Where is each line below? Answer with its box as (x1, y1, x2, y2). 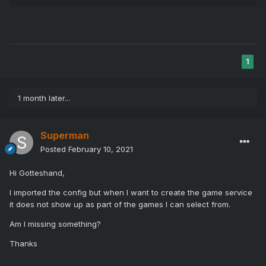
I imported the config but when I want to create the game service (9, 188, 252, 198)
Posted (40, 144, 68, 154)
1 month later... (18, 93, 70, 103)
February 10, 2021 (68, 144, 133, 154)
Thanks (9, 239, 37, 249)
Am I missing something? (9, 219, 101, 229)
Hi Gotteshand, (9, 168, 65, 178)
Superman (40, 129, 89, 142)
